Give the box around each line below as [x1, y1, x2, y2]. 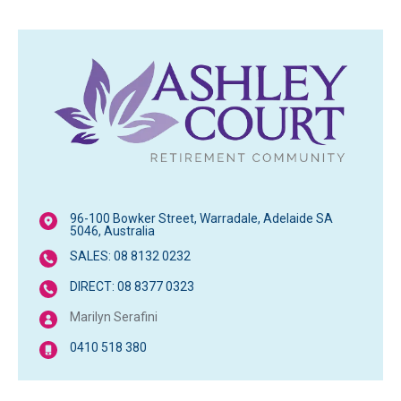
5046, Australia [70, 223, 155, 238]
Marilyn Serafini [70, 309, 158, 324]
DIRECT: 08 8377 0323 [70, 278, 194, 294]
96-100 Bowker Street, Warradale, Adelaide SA [70, 210, 333, 226]
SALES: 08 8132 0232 [70, 248, 191, 263]
